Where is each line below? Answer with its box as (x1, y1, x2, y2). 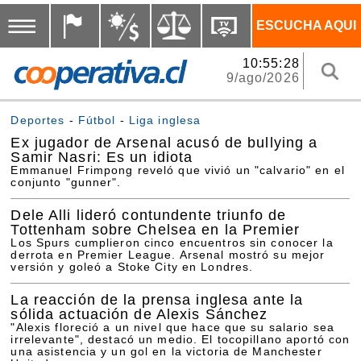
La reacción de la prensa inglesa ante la (10, 291, 304, 309)
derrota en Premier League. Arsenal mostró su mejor (10, 249, 326, 262)
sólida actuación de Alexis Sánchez (10, 305, 268, 323)
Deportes (10, 114, 65, 127)
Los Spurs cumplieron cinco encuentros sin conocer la (10, 237, 334, 250)
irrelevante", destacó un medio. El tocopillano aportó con (10, 334, 351, 346)
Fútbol (77, 114, 116, 127)
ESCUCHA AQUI (256, 18, 357, 32)
